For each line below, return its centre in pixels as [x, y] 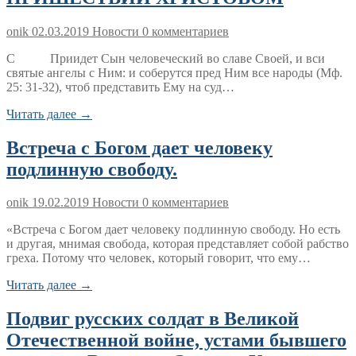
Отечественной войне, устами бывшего [176, 341]
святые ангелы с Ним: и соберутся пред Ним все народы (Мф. [174, 72]
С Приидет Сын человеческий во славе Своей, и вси [166, 58]
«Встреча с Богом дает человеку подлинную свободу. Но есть [173, 230]
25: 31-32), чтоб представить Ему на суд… [120, 87]
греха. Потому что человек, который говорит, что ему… [159, 258]
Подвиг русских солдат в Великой [153, 319]
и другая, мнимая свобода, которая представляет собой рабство [178, 244]
